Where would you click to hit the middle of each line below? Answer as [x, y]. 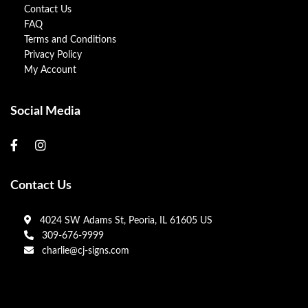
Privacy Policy [53, 55]
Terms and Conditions [70, 40]
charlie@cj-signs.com [83, 251]
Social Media [45, 111]
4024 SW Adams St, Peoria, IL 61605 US [123, 221]
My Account [50, 70]
